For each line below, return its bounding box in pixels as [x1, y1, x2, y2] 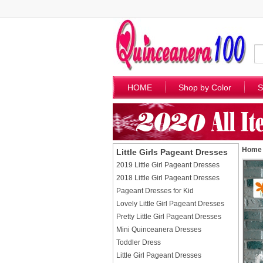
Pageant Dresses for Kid [116, 187, 194, 195]
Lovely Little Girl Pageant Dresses [116, 200, 224, 208]
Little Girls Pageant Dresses [116, 147, 228, 157]
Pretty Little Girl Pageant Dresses [116, 213, 221, 221]
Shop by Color [178, 83, 231, 92]
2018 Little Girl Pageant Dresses [116, 174, 220, 182]
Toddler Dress [116, 238, 161, 247]
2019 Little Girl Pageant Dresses [116, 161, 220, 169]
